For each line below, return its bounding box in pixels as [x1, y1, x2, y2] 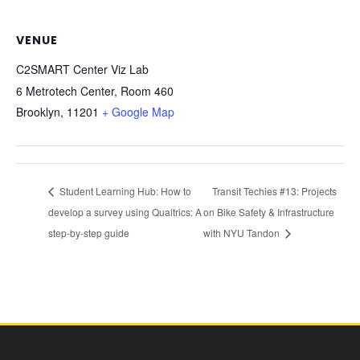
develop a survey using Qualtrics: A [48, 204, 202, 219]
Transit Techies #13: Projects [211, 184, 337, 198]
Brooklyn [16, 104, 60, 121]
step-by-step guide [48, 225, 129, 239]
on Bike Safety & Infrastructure [202, 204, 334, 219]
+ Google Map [102, 104, 174, 121]
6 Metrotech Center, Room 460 [16, 83, 174, 100]
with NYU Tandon [202, 225, 282, 239]
